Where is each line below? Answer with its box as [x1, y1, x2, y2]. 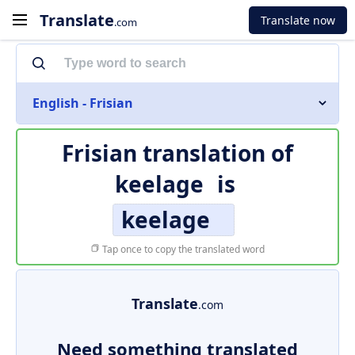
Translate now [261, 12, 335, 28]
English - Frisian [32, 94, 133, 112]
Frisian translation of [62, 138, 293, 168]
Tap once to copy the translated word [100, 242, 265, 256]
